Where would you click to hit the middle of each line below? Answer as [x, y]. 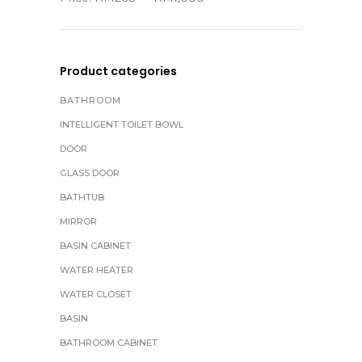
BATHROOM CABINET [109, 343]
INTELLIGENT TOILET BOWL [122, 124]
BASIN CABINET [95, 246]
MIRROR [78, 221]
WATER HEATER [97, 270]
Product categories [118, 71]
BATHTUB [82, 197]
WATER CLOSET [96, 294]
